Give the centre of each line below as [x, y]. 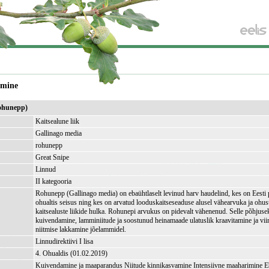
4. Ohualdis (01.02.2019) [72, 253]
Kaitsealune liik [58, 121]
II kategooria [54, 181]
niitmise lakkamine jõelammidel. [81, 229]
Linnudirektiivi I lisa [65, 241]
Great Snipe [53, 157]
